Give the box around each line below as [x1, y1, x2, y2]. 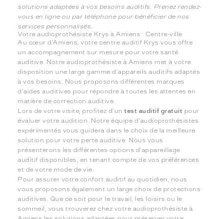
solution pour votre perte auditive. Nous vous [18, 137, 163, 144]
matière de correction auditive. [18, 98, 115, 105]
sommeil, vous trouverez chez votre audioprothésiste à [18, 205, 193, 213]
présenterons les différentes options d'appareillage [18, 147, 180, 154]
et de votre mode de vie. [18, 166, 94, 174]
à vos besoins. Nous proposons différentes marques [18, 78, 185, 86]
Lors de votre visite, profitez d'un [18, 108, 125, 115]
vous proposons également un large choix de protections [18, 186, 201, 193]
